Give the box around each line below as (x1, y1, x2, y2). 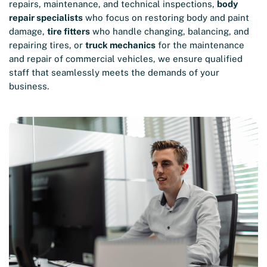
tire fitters (47, 26, 90, 36)
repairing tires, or (9, 39, 85, 50)
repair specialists (9, 12, 83, 23)
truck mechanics (85, 39, 156, 50)
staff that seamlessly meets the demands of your (9, 67, 219, 77)
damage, (9, 26, 47, 36)
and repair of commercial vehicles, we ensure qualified (9, 53, 243, 64)
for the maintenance (156, 39, 244, 50)
